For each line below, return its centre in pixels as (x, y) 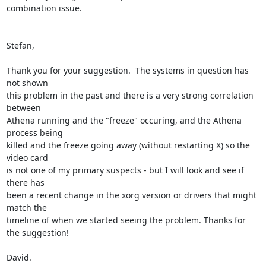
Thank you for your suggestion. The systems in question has (127, 70)
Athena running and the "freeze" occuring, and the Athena (124, 120)
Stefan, (20, 45)
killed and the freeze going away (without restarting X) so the (128, 145)
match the (26, 207)
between (23, 107)
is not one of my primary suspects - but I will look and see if (125, 170)
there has (25, 182)
